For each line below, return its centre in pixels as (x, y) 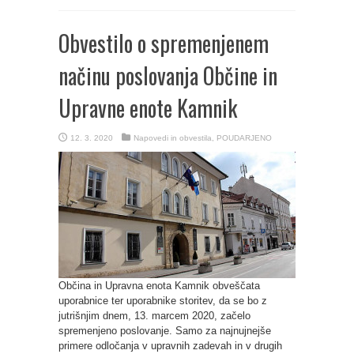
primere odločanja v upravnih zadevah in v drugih (170, 346)
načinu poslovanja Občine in (168, 75)
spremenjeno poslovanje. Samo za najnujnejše (165, 331)
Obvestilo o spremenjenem (164, 43)
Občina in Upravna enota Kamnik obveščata (159, 286)
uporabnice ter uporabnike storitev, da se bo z (163, 301)
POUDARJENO (244, 138)
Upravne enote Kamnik (148, 108)
